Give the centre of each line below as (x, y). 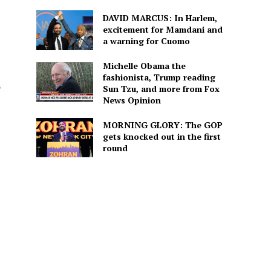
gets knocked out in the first (162, 137)
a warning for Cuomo (146, 41)
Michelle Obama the (144, 65)
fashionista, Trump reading (159, 77)
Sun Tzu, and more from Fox (161, 88)
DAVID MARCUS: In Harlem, (160, 18)
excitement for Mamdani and (162, 29)
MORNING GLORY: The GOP (162, 125)
